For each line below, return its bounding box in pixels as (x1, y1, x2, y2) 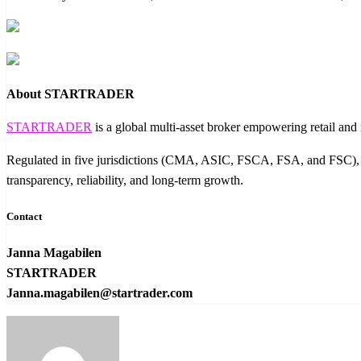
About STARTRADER (6, 86, 135, 101)
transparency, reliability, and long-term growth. (6, 172, 243, 187)
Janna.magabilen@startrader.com (6, 286, 193, 301)
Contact (6, 210, 42, 222)
